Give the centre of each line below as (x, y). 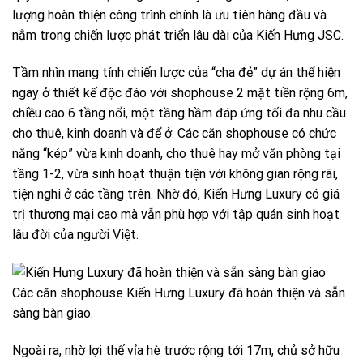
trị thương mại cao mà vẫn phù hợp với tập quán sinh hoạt (176, 215)
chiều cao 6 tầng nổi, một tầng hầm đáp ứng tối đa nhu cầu (179, 113)
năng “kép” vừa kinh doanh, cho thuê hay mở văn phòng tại (176, 154)
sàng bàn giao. (53, 314)
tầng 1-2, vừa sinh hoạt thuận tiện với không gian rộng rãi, (175, 174)
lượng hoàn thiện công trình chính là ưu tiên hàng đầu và (169, 15)
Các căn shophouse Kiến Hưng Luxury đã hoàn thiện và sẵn (179, 293)
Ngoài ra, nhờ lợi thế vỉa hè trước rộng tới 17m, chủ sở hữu (176, 351)
